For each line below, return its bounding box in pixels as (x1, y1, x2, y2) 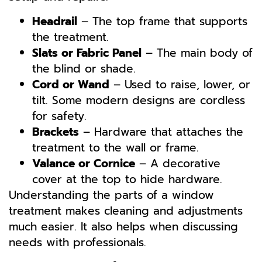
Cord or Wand (32, 75, 109, 93)
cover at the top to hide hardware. (32, 170, 222, 188)
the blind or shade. (32, 60, 136, 77)
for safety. (32, 107, 87, 125)
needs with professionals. (9, 233, 146, 251)
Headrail (32, 12, 77, 30)
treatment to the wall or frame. (32, 139, 199, 156)
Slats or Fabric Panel (32, 44, 142, 61)
